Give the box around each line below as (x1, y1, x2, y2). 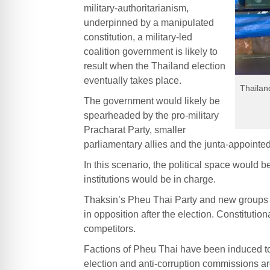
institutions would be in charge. (83, 174, 216, 184)
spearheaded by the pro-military (83, 110, 219, 121)
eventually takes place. (83, 75, 181, 86)
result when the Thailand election (83, 60, 225, 71)
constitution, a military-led (83, 31, 192, 42)
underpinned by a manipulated (83, 17, 214, 28)
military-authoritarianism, (83, 2, 189, 13)
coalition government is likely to (83, 46, 218, 57)
